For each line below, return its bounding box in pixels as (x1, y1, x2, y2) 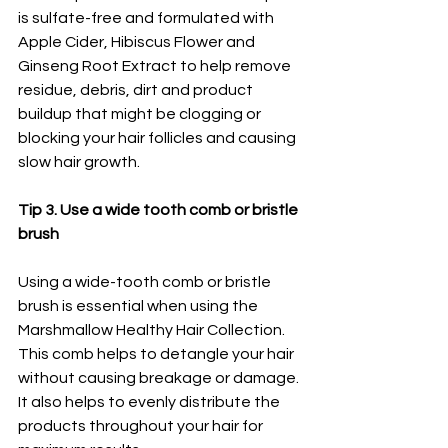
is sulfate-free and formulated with (18, 10, 277, 27)
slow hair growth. (18, 154, 143, 171)
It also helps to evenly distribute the (18, 394, 283, 411)
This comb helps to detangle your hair (18, 346, 297, 363)
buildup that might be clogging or (18, 106, 264, 123)
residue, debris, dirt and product (18, 82, 256, 99)
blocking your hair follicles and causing (18, 130, 299, 147)
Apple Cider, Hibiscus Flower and (18, 34, 258, 51)
